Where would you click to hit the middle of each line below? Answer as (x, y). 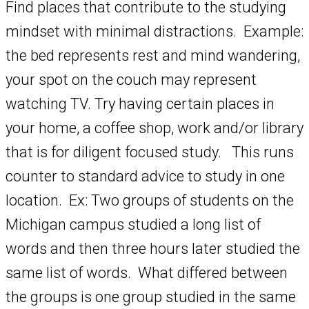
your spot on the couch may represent (131, 80)
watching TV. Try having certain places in (140, 104)
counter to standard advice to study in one (145, 177)
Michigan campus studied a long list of (133, 225)
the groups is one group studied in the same (151, 297)
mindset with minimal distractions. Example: (154, 32)
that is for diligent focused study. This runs (150, 152)
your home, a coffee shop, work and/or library (154, 128)
